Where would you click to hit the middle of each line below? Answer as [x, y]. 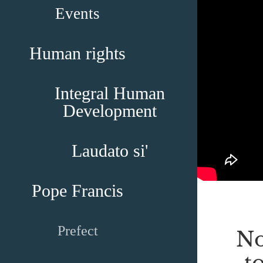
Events [77, 14]
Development [110, 111]
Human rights [77, 53]
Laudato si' [110, 151]
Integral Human [110, 93]
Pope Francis [77, 190]
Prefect [77, 231]
